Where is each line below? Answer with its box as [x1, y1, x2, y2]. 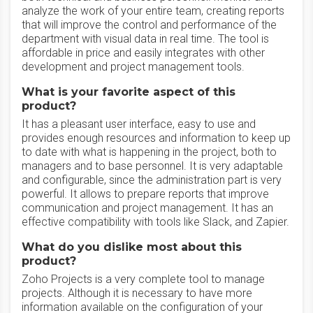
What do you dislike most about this [22, 240, 242, 254]
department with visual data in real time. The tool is [22, 32, 269, 45]
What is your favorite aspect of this [22, 85, 235, 99]
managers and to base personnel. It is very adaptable [22, 159, 283, 173]
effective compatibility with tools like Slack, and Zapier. [22, 215, 289, 228]
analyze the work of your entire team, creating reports [22, 4, 284, 17]
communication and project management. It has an [22, 201, 273, 214]
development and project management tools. [22, 60, 245, 73]
